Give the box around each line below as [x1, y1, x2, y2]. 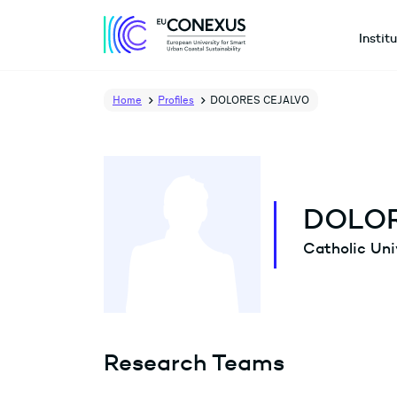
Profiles [158, 95, 194, 105]
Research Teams [104, 348, 284, 377]
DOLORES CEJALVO [210, 95, 309, 105]
